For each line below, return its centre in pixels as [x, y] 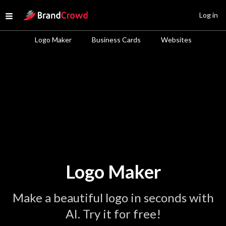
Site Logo [39, 13]
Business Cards [116, 40]
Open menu [28, 17]
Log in [209, 15]
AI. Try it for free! [113, 214]
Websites [176, 40]
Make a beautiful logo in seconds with [113, 197]
